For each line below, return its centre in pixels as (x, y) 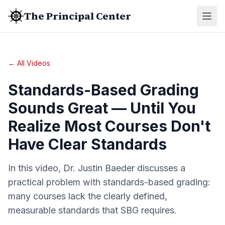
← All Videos (29, 63)
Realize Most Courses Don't (109, 126)
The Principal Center (78, 16)
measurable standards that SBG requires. (92, 210)
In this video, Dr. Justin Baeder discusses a (97, 168)
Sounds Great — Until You (102, 108)
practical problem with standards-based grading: (109, 182)
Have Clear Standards (87, 144)
